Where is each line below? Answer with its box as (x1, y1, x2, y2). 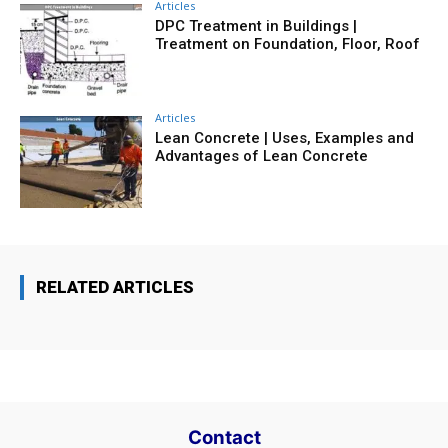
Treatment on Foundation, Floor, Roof (155, 34, 421, 53)
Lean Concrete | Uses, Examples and (155, 128, 415, 147)
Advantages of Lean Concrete (155, 146, 369, 165)
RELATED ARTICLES (36, 276, 194, 297)
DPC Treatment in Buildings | (155, 16, 358, 35)
